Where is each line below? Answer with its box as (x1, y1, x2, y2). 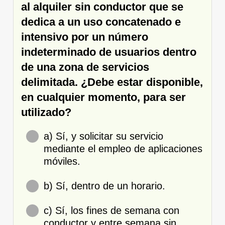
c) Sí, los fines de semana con (44, 204, 179, 216)
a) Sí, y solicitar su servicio (44, 130, 163, 142)
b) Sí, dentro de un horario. (44, 180, 165, 191)
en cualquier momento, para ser (21, 90, 186, 103)
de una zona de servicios (21, 60, 149, 73)
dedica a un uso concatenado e (21, 15, 181, 28)
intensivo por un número (21, 30, 148, 43)
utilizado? (21, 105, 71, 119)
